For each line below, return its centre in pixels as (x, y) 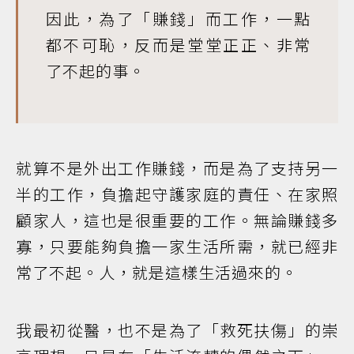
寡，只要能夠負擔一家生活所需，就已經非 (177, 246)
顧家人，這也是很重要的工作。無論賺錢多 (177, 220)
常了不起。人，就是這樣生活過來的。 (157, 272)
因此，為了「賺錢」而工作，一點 (178, 18)
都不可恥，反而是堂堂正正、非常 (178, 44)
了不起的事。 (96, 70)
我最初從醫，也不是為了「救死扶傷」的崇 (177, 330)
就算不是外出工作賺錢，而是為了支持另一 (177, 168)
